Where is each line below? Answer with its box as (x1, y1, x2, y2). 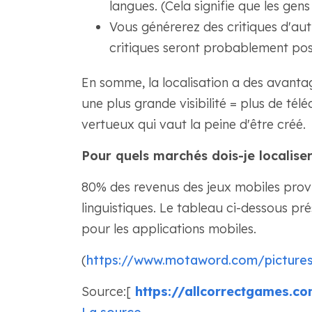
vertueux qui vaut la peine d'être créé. (81, 116, 306, 132)
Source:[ (81, 283, 131, 299)
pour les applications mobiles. (81, 221, 256, 237)
